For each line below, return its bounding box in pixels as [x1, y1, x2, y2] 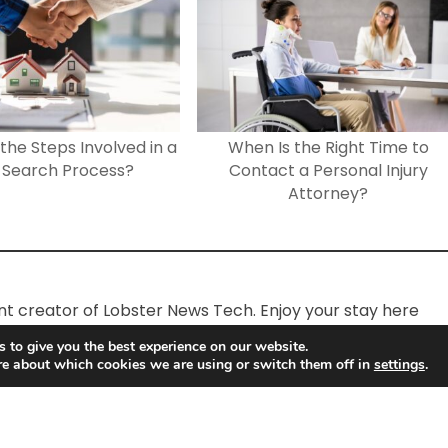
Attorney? [288, 182, 368, 206]
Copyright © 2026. [224, 417, 370, 441]
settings [373, 355, 425, 374]
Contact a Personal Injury [228, 159, 428, 183]
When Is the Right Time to [227, 136, 429, 160]
